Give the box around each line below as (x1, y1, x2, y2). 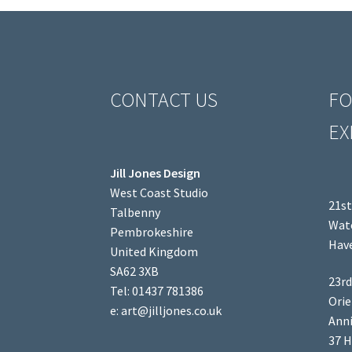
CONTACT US (110, 87, 218, 113)
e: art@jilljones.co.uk (110, 302, 222, 318)
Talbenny (110, 203, 161, 220)
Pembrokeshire (110, 223, 194, 240)
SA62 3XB (110, 262, 159, 279)
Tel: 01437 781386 (110, 282, 204, 299)
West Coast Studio (110, 184, 209, 200)
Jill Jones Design (110, 164, 201, 181)
